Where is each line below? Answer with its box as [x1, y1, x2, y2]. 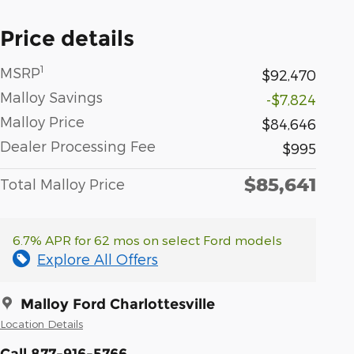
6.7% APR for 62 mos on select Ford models [13, 232, 282, 247]
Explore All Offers [37, 250, 158, 267]
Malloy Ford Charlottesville [21, 295, 215, 313]
